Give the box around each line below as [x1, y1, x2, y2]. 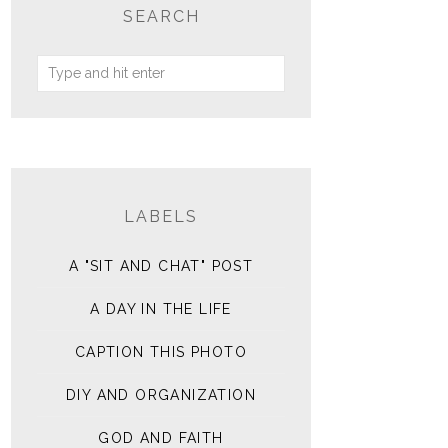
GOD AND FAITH [98, 430, 224, 446]
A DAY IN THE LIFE [90, 301, 232, 317]
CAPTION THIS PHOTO [74, 344, 248, 360]
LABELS [124, 207, 198, 226]
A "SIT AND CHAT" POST [68, 258, 254, 274]
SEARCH [122, 7, 200, 26]
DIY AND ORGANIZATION [66, 387, 256, 403]
